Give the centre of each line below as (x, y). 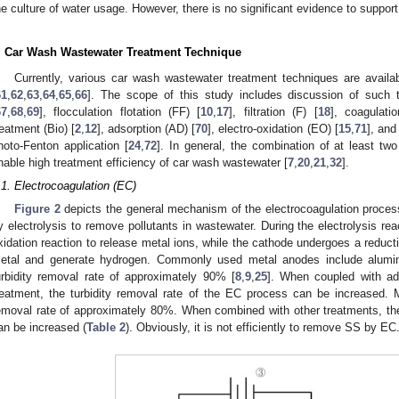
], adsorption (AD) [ (147, 129)
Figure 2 (37, 208)
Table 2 (106, 327)
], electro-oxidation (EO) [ (273, 129)
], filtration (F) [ (273, 112)
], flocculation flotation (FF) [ (120, 112)
